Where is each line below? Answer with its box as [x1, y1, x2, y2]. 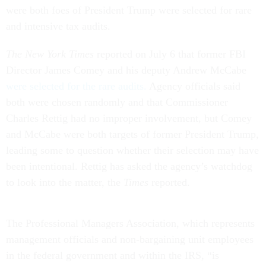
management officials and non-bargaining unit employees [6, 233, 254, 246]
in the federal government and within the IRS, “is [6, 249, 219, 262]
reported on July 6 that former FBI [94, 48, 246, 61]
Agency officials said [147, 80, 240, 93]
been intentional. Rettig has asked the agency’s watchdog [6, 160, 252, 173]
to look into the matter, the [6, 176, 123, 189]
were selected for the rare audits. [6, 80, 147, 93]
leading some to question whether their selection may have [6, 144, 259, 157]
